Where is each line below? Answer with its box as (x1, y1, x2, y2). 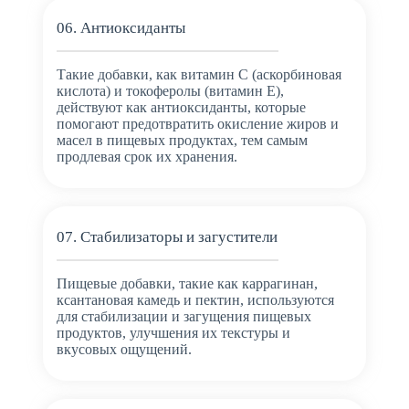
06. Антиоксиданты (56, 19, 185, 37)
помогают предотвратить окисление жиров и (56, 116, 339, 132)
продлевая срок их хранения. (56, 149, 237, 165)
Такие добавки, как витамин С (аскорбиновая (56, 67, 341, 83)
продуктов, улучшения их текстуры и (56, 324, 290, 341)
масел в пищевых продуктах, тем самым (56, 132, 308, 149)
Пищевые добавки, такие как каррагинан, (56, 275, 318, 291)
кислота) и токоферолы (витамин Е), (56, 83, 284, 100)
